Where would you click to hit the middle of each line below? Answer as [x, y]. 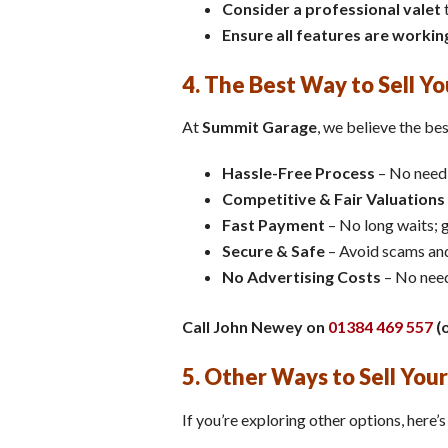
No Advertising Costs [301, 277]
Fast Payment [273, 225]
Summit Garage [259, 127]
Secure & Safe [273, 251]
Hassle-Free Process [298, 173]
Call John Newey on [255, 327]
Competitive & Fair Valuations [333, 199]
